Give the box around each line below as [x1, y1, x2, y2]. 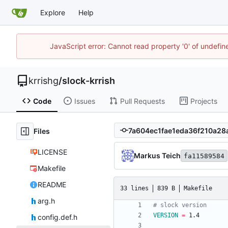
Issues [74, 96, 95, 105]
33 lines [120, 184, 149, 192]
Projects [190, 96, 217, 105]
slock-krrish [62, 75, 115, 87]
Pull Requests [120, 96, 165, 105]
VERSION [153, 212, 178, 219]
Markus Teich [134, 151, 181, 160]
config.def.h [37, 213, 77, 222]
